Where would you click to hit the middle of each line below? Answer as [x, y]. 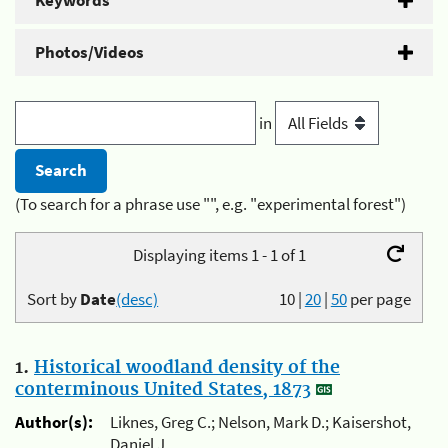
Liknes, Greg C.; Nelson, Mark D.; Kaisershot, [260, 422]
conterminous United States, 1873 [163, 389]
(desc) [137, 299]
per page [380, 299]
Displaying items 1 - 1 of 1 [219, 255]
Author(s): [54, 422]
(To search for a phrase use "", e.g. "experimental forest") [210, 203]
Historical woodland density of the [187, 367]
